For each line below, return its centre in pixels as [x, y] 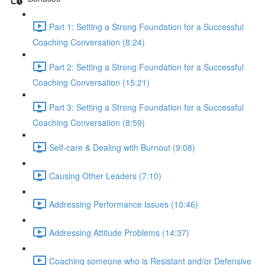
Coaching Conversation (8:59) [89, 122]
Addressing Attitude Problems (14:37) [119, 232]
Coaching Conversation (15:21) [91, 82]
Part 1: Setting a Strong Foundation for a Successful [146, 26]
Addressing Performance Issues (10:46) [124, 204]
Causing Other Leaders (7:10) [105, 175]
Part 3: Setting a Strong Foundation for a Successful [146, 107]
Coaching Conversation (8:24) [89, 42]
